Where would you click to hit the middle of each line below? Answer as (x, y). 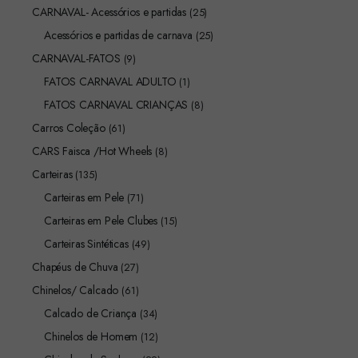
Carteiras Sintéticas (86, 244)
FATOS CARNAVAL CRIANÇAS (116, 105)
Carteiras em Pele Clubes (101, 221)
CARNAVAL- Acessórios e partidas (109, 12)
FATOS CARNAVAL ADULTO (110, 82)
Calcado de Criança (91, 313)
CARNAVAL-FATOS (76, 58)
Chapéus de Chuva (75, 267)
